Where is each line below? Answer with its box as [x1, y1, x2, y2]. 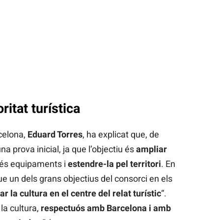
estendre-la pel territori [67, 158, 161, 169]
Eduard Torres [27, 129, 82, 139]
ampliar [136, 143, 167, 154]
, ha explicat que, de [82, 129, 159, 139]
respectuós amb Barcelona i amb [40, 202, 171, 213]
